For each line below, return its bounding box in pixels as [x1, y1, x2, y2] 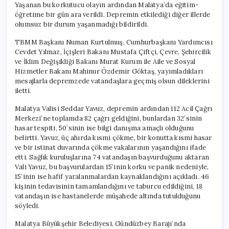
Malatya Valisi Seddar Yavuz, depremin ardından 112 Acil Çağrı [15, 104, 213, 113]
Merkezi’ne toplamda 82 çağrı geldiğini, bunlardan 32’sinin [15, 113, 202, 123]
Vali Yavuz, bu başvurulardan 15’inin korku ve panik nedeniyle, [15, 162, 209, 171]
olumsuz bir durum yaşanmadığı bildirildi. [15, 19, 149, 29]
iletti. [15, 86, 32, 95]
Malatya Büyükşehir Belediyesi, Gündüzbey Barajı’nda [15, 219, 186, 228]
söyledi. [15, 201, 40, 210]
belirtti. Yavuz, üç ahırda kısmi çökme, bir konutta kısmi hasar [15, 133, 212, 142]
